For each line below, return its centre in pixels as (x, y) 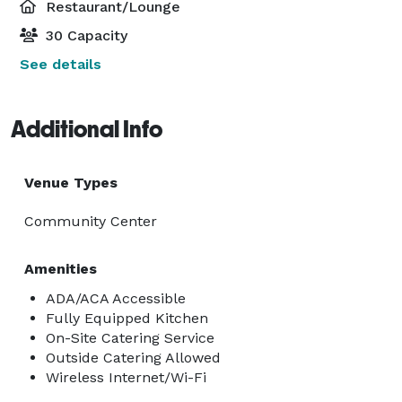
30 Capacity (84, 35)
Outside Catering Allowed (133, 357)
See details (61, 64)
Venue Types (71, 182)
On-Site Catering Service (130, 337)
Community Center (91, 221)
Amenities (61, 268)
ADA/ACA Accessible (116, 298)
